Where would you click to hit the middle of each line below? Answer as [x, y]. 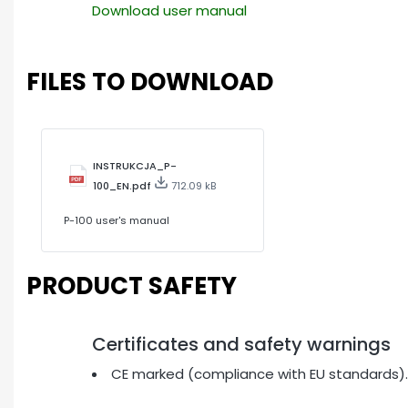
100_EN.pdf [123, 186]
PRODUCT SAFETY [132, 286]
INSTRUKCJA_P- [135, 166]
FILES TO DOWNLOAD [150, 82]
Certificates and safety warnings [241, 344]
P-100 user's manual [117, 220]
